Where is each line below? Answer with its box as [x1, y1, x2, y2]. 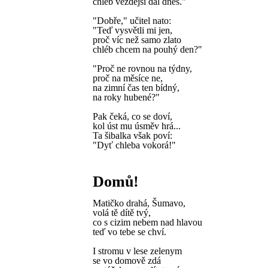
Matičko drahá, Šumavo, [93, 198, 185, 208]
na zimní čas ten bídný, [93, 83, 179, 93]
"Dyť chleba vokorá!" [93, 140, 176, 150]
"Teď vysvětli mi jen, [93, 25, 172, 35]
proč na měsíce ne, [93, 73, 163, 83]
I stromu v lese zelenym [93, 246, 182, 256]
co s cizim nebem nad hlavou [93, 217, 202, 227]
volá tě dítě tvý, [93, 208, 151, 218]
